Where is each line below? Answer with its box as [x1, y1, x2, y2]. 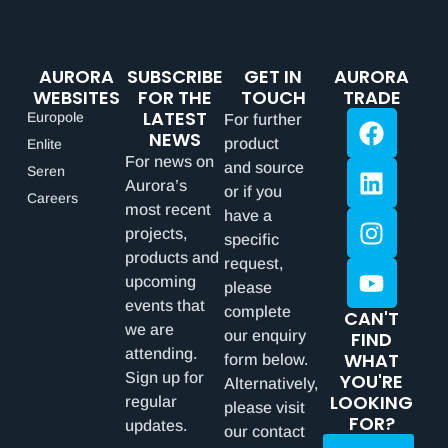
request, [224, 255, 283, 273]
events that [125, 297, 206, 315]
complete [224, 303, 291, 321]
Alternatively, [224, 375, 318, 393]
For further [224, 111, 302, 129]
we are [125, 321, 175, 339]
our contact [224, 423, 305, 441]
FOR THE [137, 85, 212, 111]
